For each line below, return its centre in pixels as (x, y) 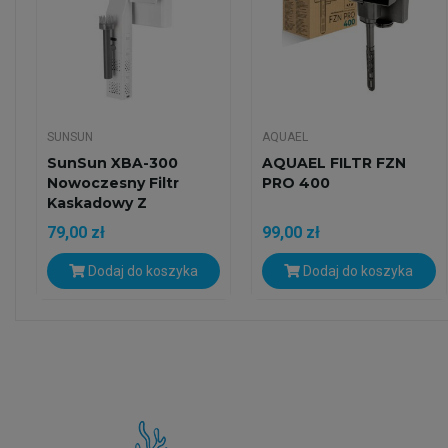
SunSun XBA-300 (112, 163)
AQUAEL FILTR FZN (334, 163)
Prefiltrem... (91, 223)
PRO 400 (296, 183)
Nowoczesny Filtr (113, 183)
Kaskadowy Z (97, 203)
